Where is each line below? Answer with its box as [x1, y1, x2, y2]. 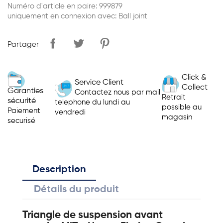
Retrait [162, 93, 186, 101]
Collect [182, 83, 208, 92]
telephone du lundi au [54, 98, 130, 106]
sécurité [7, 97, 36, 105]
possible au [162, 103, 202, 111]
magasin [162, 113, 193, 121]
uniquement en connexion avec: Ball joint [7, 12, 147, 20]
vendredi [54, 108, 86, 116]
